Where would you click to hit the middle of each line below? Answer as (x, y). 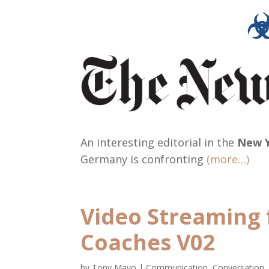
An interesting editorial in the (159, 143)
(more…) (228, 159)
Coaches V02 (148, 243)
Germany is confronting (144, 159)
